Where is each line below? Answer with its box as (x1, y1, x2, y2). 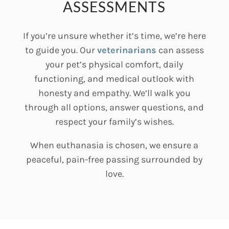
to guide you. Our (25, 44, 97, 56)
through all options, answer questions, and (25, 102, 204, 113)
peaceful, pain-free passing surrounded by (26, 154, 203, 165)
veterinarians (97, 44, 156, 56)
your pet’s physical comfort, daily (45, 59, 184, 70)
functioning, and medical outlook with (34, 73, 195, 84)
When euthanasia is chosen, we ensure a (30, 140, 199, 151)
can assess (156, 44, 204, 56)
